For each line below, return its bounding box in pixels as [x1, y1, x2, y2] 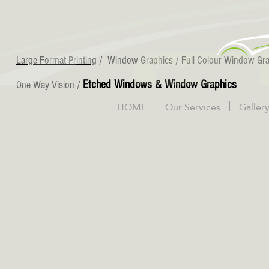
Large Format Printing [16, 54, 97, 67]
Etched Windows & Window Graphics [83, 78, 237, 91]
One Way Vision [16, 79, 74, 91]
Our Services [165, 98, 220, 116]
